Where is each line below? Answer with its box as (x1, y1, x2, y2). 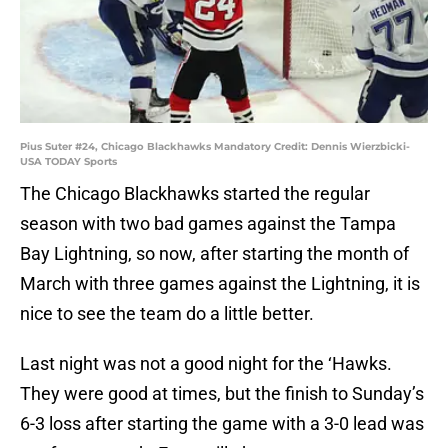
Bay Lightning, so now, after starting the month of (20, 243, 409, 265)
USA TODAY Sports (20, 155, 117, 169)
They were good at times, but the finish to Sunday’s (20, 383, 424, 405)
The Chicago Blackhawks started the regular (20, 183, 370, 205)
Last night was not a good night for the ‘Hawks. (20, 353, 392, 375)
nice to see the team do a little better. (20, 303, 314, 325)
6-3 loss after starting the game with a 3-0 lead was (20, 413, 424, 435)
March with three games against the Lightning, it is (20, 273, 420, 295)
